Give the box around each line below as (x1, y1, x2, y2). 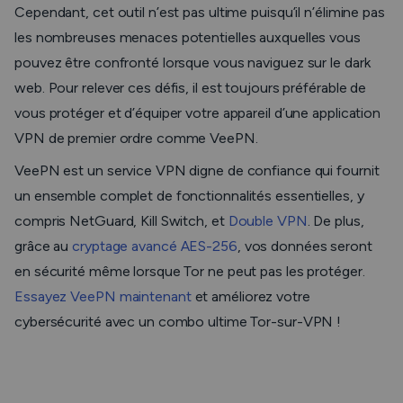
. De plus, (307, 212, 364, 229)
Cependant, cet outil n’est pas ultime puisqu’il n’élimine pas (14, 4, 385, 21)
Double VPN (228, 212, 308, 229)
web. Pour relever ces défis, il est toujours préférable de (14, 79, 367, 96)
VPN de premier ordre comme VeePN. (14, 130, 262, 147)
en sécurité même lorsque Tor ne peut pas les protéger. (14, 263, 365, 280)
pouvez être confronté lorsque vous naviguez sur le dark (14, 54, 371, 71)
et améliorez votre (191, 288, 310, 305)
